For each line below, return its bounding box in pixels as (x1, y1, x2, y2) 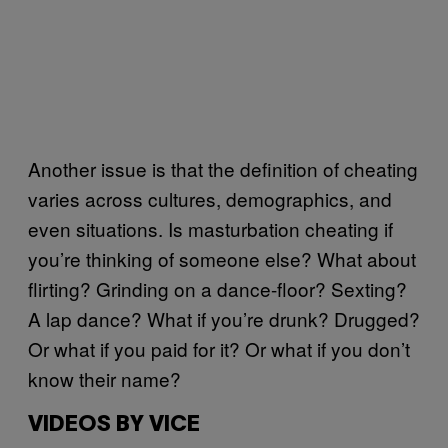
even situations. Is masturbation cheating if (28, 214, 393, 242)
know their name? (28, 364, 181, 392)
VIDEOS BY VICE (28, 414, 200, 435)
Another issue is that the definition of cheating (28, 154, 418, 182)
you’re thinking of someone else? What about (28, 244, 416, 272)
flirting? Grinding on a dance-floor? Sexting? (28, 274, 407, 302)
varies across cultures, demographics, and (28, 184, 392, 212)
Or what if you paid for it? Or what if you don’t (28, 334, 410, 362)
